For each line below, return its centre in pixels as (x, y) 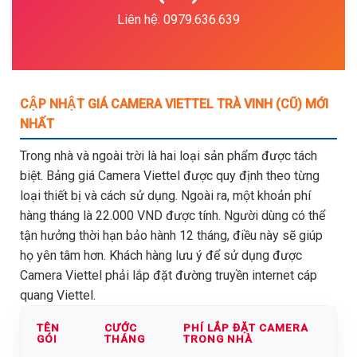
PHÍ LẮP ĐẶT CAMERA (246, 327)
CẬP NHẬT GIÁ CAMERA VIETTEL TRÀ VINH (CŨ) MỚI (174, 104)
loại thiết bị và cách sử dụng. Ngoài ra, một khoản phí (165, 195)
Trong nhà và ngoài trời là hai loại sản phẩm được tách (169, 155)
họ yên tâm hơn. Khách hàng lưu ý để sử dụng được (161, 255)
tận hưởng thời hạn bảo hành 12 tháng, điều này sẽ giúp (171, 235)
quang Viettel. (61, 295)
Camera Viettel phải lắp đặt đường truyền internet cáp (169, 275)
